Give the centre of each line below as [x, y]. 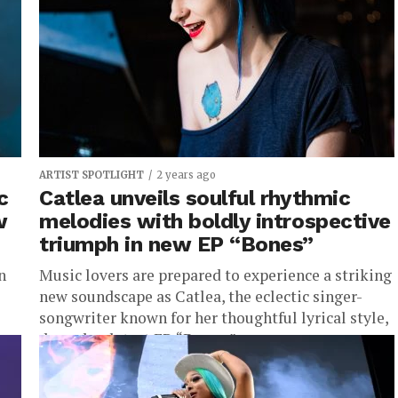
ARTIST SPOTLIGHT [92, 175]
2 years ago [186, 175]
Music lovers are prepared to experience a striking [215, 275]
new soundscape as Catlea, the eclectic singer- [201, 296]
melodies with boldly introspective [215, 221]
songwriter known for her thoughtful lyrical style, [214, 318]
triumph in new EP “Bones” [176, 244]
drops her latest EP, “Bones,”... [143, 339]
